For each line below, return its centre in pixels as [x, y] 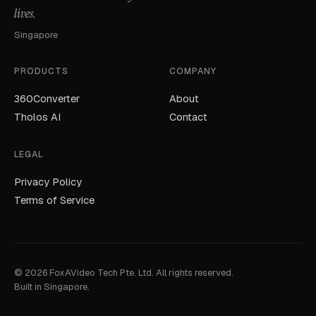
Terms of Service [54, 200]
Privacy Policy [48, 181]
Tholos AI [37, 116]
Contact [188, 116]
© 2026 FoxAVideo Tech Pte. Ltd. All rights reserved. [124, 272]
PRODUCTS [41, 71]
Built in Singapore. [52, 286]
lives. [25, 13]
